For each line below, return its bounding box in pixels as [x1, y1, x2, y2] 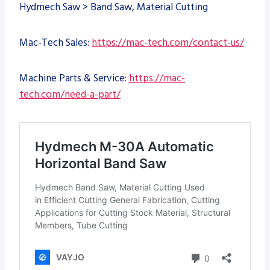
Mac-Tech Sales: [19, 35, 92, 50]
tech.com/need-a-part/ [19, 87, 121, 102]
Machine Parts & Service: [19, 71, 129, 86]
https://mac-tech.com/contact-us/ [92, 35, 244, 50]
